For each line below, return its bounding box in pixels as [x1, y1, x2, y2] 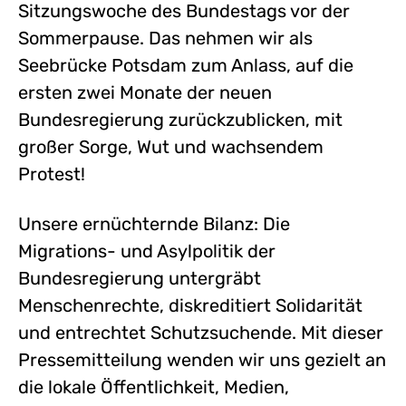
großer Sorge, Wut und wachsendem [18, 135, 324, 158]
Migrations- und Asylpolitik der [18, 239, 275, 262]
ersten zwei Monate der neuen [18, 81, 272, 103]
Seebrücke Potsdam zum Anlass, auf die [18, 53, 353, 76]
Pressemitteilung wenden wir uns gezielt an [18, 348, 386, 371]
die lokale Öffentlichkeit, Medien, [18, 375, 289, 398]
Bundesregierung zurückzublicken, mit [18, 108, 343, 130]
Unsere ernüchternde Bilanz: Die [18, 212, 290, 235]
